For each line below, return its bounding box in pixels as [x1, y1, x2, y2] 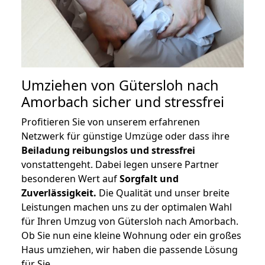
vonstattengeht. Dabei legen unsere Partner [21, 158, 219, 172]
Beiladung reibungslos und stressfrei [21, 144, 195, 157]
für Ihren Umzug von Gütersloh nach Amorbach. [21, 215, 238, 228]
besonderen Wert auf [21, 172, 119, 186]
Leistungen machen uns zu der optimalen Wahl [21, 201, 232, 214]
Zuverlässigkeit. [21, 186, 96, 200]
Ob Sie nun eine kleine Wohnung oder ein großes [21, 229, 241, 243]
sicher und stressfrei [89, 92, 224, 112]
